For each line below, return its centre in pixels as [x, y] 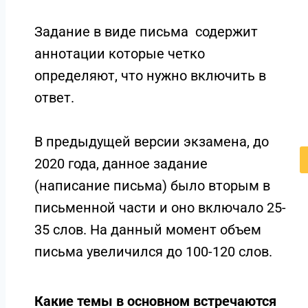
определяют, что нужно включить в [150, 76]
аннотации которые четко [119, 54]
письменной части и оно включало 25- [160, 208]
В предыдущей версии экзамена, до [151, 142]
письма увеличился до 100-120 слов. [153, 252]
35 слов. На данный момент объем [147, 230]
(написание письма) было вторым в [152, 186]
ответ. [56, 98]
